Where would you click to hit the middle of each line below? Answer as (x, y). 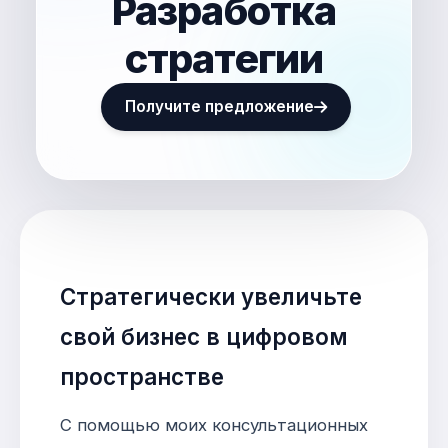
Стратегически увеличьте (211, 296)
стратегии (224, 58)
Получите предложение (219, 106)
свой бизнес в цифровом (204, 336)
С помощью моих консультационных (214, 425)
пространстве (142, 376)
